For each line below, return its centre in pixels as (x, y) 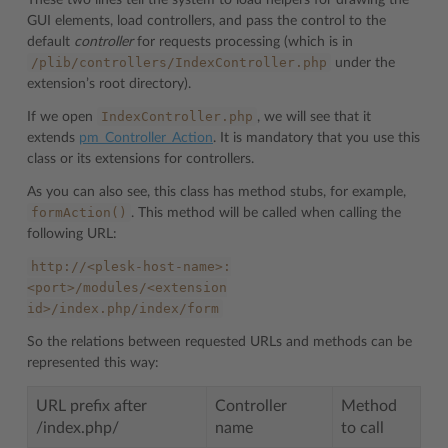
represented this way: (93, 362)
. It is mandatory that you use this (316, 137)
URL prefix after (91, 405)
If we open (62, 116)
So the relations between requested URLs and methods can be (219, 341)
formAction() (79, 212)
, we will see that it (314, 116)
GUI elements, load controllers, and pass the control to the (206, 20)
